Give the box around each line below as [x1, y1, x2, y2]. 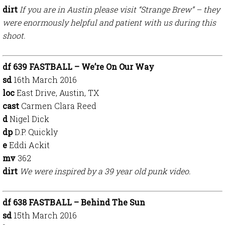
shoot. [3, 30, 26, 41]
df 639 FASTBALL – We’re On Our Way [3, 61, 154, 72]
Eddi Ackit [7, 140, 50, 150]
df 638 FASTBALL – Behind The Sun [3, 197, 145, 207]
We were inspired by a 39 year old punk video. [20, 166, 191, 176]
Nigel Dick [8, 114, 49, 124]
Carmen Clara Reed [19, 100, 96, 111]
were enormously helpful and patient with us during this [3, 17, 216, 28]
